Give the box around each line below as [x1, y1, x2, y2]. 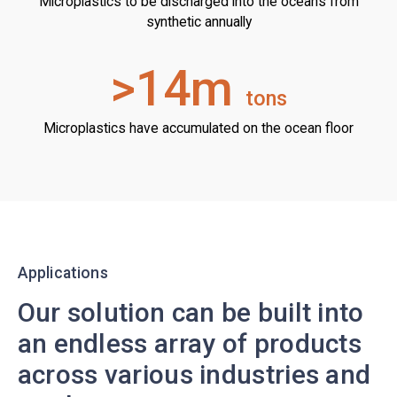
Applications [17, 264, 108, 283]
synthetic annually [145, 13, 252, 31]
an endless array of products [17, 327, 362, 359]
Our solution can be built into [17, 296, 364, 328]
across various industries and [17, 358, 371, 390]
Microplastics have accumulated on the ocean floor [43, 120, 354, 137]
